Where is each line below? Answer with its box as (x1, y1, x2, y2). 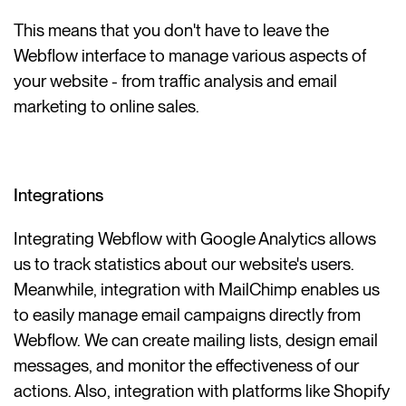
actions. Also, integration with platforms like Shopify (14, 381, 391, 402)
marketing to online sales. (14, 95, 200, 117)
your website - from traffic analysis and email (14, 70, 338, 92)
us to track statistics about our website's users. (14, 254, 355, 275)
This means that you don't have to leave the (14, 19, 330, 41)
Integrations (14, 185, 104, 207)
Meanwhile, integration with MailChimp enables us (14, 279, 381, 301)
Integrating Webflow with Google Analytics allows (14, 228, 377, 250)
